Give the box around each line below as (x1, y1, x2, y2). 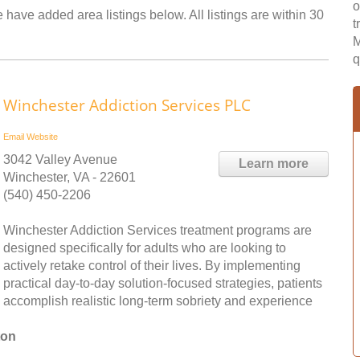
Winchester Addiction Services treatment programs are (3, 223, 312, 237)
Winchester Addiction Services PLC (3, 95, 251, 116)
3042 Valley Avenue (3, 153, 117, 166)
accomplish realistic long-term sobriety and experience (3, 294, 313, 308)
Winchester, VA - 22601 (3, 170, 136, 184)
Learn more (239, 157, 309, 170)
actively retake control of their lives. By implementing (3, 259, 301, 272)
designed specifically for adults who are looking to (3, 241, 286, 255)
